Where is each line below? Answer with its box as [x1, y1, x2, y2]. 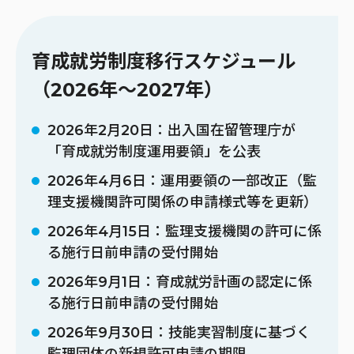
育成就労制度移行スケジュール [32, 49, 296, 73]
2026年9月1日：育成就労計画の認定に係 [47, 273, 312, 291]
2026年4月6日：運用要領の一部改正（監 [47, 171, 317, 190]
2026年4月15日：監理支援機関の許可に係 [47, 222, 322, 240]
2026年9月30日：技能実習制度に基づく [47, 323, 311, 341]
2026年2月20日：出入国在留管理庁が [47, 121, 296, 139]
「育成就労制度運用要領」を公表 [47, 142, 261, 160]
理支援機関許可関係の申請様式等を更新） [47, 193, 318, 211]
